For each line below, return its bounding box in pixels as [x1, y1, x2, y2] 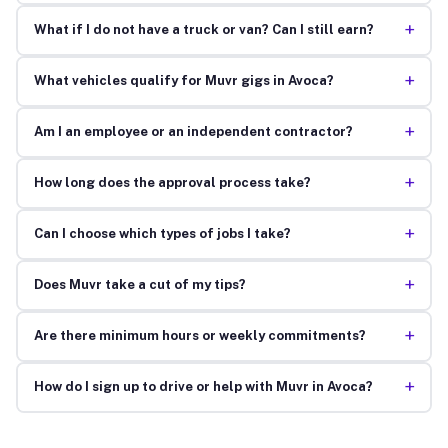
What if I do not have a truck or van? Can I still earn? [33, 22, 374, 38]
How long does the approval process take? [33, 175, 311, 191]
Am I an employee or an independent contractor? [33, 124, 353, 140]
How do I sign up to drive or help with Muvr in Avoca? [33, 379, 373, 395]
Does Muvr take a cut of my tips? [33, 277, 246, 293]
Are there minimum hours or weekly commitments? [33, 328, 366, 344]
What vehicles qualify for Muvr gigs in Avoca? [33, 73, 334, 89]
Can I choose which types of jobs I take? [33, 226, 291, 242]
